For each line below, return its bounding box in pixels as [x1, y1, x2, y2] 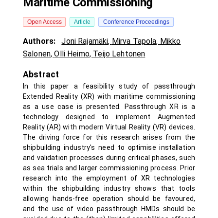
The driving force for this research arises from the [23, 133, 195, 141]
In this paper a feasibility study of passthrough [23, 82, 195, 90]
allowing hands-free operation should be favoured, [23, 195, 195, 202]
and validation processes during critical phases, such [23, 154, 195, 162]
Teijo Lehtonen [93, 49, 145, 58]
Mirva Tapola [111, 36, 157, 46]
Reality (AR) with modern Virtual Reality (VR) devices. [23, 123, 195, 131]
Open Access [27, 18, 62, 25]
